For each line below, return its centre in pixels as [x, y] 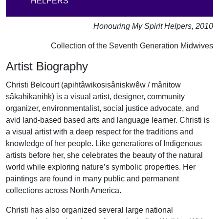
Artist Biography [47, 66]
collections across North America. [64, 191]
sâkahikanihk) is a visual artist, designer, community [95, 97]
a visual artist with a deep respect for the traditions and [99, 132]
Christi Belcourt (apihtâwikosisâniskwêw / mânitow [93, 85]
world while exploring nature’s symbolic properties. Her [101, 167]
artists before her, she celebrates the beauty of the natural [104, 155]
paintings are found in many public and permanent [92, 179]
